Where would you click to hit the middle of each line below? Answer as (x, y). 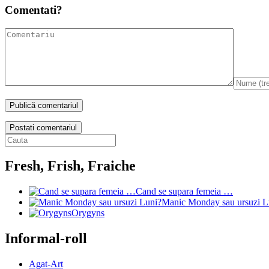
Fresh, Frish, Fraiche (70, 166)
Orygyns (88, 213)
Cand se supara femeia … (184, 192)
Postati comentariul (43, 127)
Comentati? (34, 10)
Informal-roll (46, 239)
